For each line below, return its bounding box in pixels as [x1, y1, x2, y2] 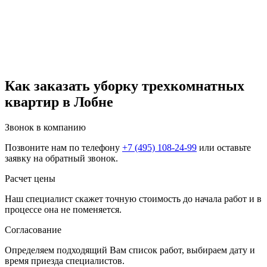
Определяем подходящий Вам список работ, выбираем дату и [5, 245, 255, 256]
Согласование [5, 225, 61, 235]
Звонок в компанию [5, 122, 86, 133]
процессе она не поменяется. [5, 204, 122, 215]
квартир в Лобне [5, 94, 113, 110]
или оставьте [197, 142, 251, 153]
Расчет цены [5, 173, 55, 184]
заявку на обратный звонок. [5, 153, 118, 164]
